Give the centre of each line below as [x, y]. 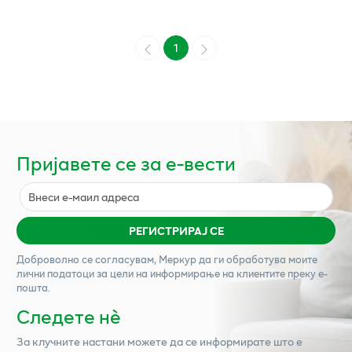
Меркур [178, 260]
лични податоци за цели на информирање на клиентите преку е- [172, 274]
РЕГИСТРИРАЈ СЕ [176, 230]
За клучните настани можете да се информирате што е [159, 342]
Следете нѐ [69, 317]
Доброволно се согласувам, [88, 260]
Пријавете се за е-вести [126, 163]
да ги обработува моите [257, 260]
